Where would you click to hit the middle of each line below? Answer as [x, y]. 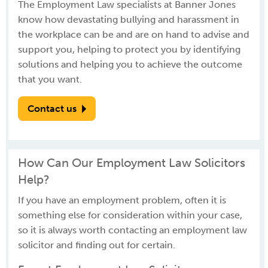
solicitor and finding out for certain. [97, 245]
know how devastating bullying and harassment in [129, 19]
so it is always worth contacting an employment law [133, 230]
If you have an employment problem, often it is [122, 200]
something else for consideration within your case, [130, 215]
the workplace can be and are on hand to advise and [134, 34]
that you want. [50, 79]
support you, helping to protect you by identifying [129, 49]
